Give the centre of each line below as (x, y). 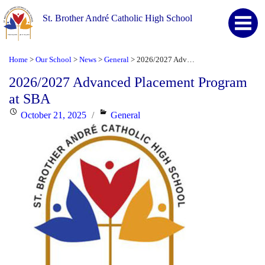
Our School (54, 59)
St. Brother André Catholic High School (118, 18)
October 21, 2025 (54, 115)
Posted (21, 114)
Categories (118, 114)
